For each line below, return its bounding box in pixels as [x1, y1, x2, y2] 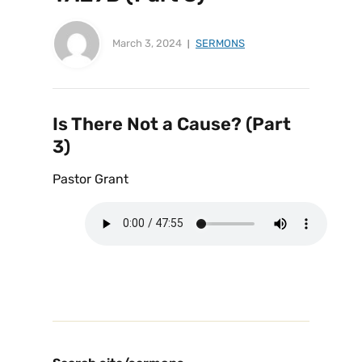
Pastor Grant [53, 170, 128, 187]
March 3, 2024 [112, 36, 182, 49]
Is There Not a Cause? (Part [53, 112, 291, 135]
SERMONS [196, 36, 245, 49]
